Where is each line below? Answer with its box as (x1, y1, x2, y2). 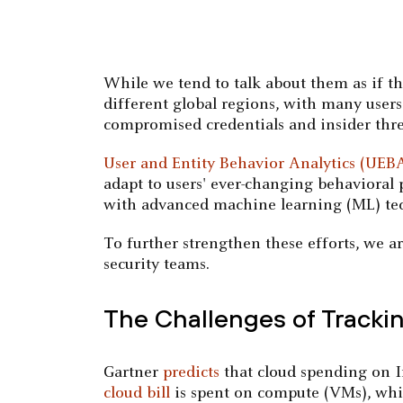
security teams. (103, 256, 210, 273)
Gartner (103, 364, 164, 381)
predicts (163, 364, 220, 381)
